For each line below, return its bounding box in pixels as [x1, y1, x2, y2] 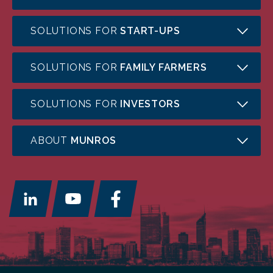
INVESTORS [120, 98, 180, 110]
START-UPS [120, 25, 180, 37]
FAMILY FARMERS [120, 62, 207, 74]
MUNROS [70, 135, 116, 147]
